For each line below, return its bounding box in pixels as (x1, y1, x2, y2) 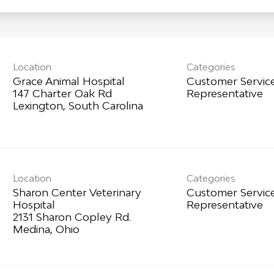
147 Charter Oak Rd (12, 87, 112, 100)
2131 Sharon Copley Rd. (12, 210, 131, 224)
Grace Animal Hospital (12, 75, 125, 88)
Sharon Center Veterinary (12, 186, 141, 199)
